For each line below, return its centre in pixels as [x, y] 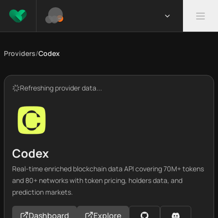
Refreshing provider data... [61, 88]
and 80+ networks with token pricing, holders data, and [97, 180]
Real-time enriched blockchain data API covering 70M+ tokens [108, 169]
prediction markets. [43, 192]
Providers [20, 53]
